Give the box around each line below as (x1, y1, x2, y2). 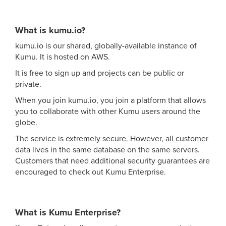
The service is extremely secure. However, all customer (15, 133, 208, 144)
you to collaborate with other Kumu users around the (15, 106, 200, 117)
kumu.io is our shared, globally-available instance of (15, 40, 197, 51)
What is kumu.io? (15, 24, 85, 36)
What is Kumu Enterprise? (15, 206, 121, 218)
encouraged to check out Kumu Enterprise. (15, 166, 166, 177)
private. (15, 79, 41, 89)
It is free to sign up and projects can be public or (15, 68, 184, 78)
